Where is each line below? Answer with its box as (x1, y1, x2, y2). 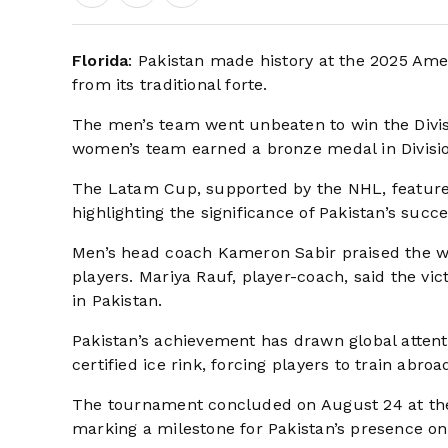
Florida (72, 51, 129, 70)
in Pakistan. (72, 291, 163, 310)
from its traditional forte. (72, 75, 268, 94)
